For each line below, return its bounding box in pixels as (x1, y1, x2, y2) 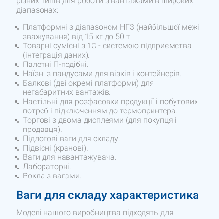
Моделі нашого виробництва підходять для (16, 208, 174, 218)
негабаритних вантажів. (23, 88, 111, 97)
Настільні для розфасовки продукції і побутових (23, 97, 198, 107)
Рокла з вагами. (23, 171, 82, 181)
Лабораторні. (23, 162, 72, 172)
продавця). (23, 125, 63, 134)
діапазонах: (16, 5, 59, 15)
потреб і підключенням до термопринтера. (23, 106, 178, 116)
